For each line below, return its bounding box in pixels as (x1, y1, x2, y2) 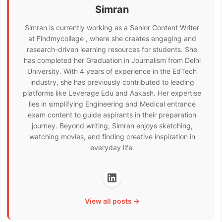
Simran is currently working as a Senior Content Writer (25, 23, 199, 32)
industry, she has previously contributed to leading (30, 77, 194, 86)
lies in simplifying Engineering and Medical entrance (28, 99, 196, 108)
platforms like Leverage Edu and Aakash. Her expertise (23, 88, 201, 97)
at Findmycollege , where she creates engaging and (28, 34, 196, 43)
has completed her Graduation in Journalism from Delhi (23, 55, 201, 64)
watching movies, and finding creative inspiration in (29, 132, 195, 141)
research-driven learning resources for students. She (27, 45, 197, 54)
